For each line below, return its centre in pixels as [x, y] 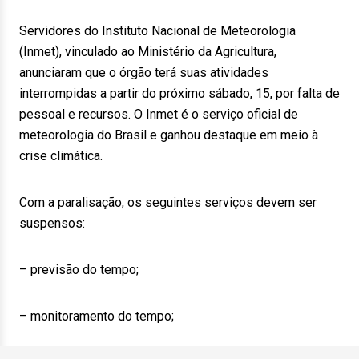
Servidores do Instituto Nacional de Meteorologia [157, 31]
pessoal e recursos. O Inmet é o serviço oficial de [159, 114]
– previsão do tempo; [79, 270]
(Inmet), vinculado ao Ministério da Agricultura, [148, 52]
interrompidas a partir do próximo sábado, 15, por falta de [179, 93]
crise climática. [61, 156]
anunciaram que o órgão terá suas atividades [144, 73]
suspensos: [52, 223]
